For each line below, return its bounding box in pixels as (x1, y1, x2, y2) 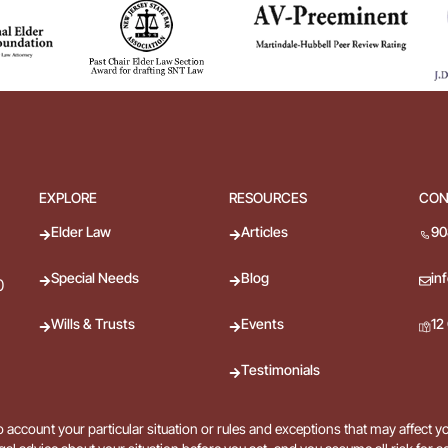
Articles (240, 223, 288, 241)
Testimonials (240, 361, 320, 379)
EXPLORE (39, 189, 98, 207)
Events (240, 315, 284, 333)
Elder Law (51, 223, 112, 241)
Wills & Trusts (51, 315, 136, 333)
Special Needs (51, 269, 140, 287)
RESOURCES (228, 189, 307, 207)
